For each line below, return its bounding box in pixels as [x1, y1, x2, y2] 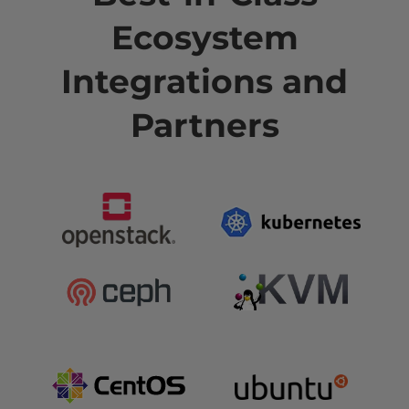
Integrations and [61, 61, 348, 102]
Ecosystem [110, 17, 299, 58]
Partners [130, 105, 279, 146]
